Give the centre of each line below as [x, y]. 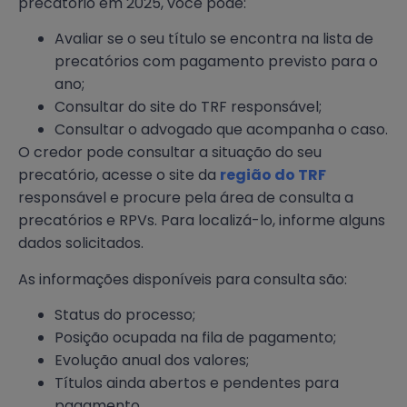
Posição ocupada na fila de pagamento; [197, 338]
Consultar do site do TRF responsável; [188, 107]
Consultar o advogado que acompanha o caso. [221, 130]
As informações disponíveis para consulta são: [183, 279]
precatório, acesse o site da [119, 175]
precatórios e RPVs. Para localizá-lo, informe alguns [202, 221]
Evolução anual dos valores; [154, 361]
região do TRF [273, 175]
